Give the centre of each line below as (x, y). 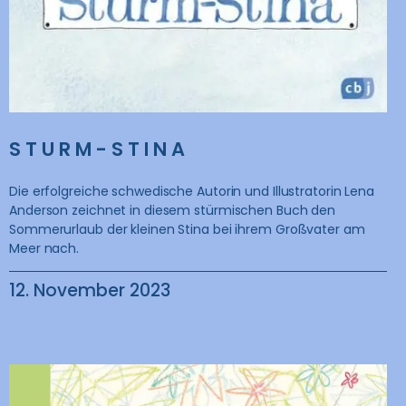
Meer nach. (44, 249)
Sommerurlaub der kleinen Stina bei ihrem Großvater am (187, 230)
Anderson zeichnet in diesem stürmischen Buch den (173, 211)
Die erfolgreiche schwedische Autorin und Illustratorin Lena (192, 192)
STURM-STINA (99, 150)
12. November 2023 (90, 291)
